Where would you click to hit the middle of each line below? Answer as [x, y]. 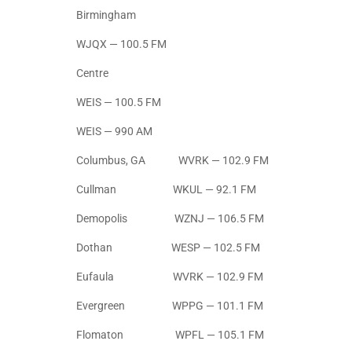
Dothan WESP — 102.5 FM [168, 248]
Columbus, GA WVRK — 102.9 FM [172, 161]
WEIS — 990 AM [114, 132]
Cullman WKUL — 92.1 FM [166, 190]
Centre [92, 73]
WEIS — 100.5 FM [158, 103]
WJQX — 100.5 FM [121, 44]
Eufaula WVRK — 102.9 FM [170, 277]
